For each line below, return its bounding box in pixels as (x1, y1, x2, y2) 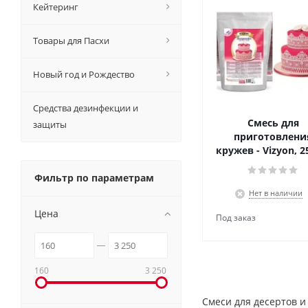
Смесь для (247, 116, 299, 129)
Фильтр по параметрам (34, 171, 154, 184)
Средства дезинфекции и (33, 102, 138, 114)
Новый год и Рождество (33, 68, 135, 80)
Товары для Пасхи (33, 34, 109, 47)
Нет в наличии (249, 188, 302, 198)
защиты (33, 118, 67, 131)
